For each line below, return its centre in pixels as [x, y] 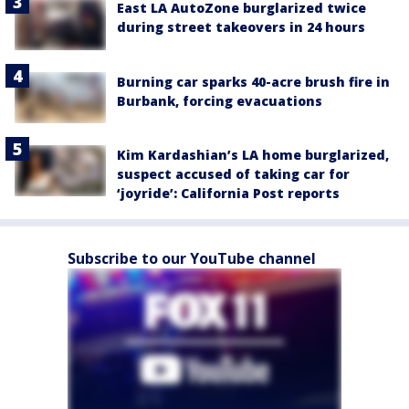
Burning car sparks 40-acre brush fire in [253, 81]
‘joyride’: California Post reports [228, 193]
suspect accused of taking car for [233, 173]
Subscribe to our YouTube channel [192, 258]
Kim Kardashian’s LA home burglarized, [253, 154]
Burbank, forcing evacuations [220, 100]
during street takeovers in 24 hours [241, 27]
